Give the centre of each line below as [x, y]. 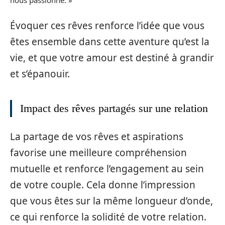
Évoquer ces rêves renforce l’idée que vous [107, 26]
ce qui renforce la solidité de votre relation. [108, 217]
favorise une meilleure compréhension [98, 152]
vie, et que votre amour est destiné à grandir [112, 58]
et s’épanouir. [40, 74]
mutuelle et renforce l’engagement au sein [107, 168]
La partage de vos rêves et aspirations [97, 136]
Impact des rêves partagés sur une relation [114, 108]
